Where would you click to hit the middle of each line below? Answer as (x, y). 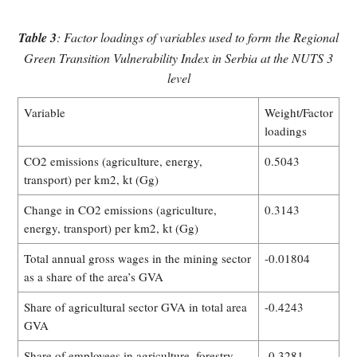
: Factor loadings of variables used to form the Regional (198, 37)
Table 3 (37, 37)
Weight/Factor (299, 112)
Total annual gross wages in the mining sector (137, 258)
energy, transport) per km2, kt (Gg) (111, 228)
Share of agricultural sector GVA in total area (135, 306)
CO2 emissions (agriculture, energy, (113, 161)
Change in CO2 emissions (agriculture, (120, 209)
